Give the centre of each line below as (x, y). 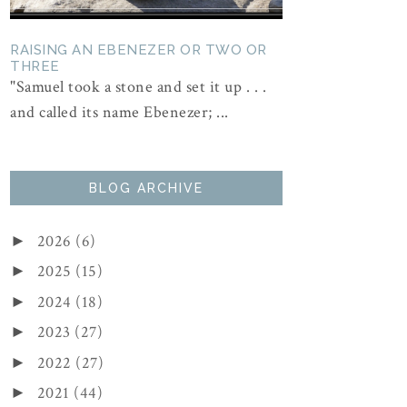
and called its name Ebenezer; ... (119, 112)
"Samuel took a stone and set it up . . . (138, 86)
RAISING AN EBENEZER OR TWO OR (139, 50)
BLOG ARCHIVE (146, 188)
